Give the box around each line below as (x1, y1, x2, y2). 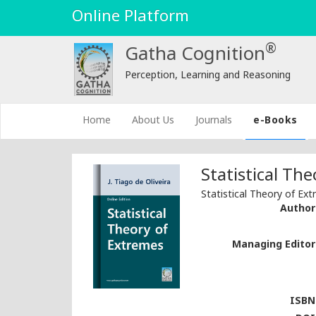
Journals (195, 114, 232, 128)
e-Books (253, 114, 298, 128)
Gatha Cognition (124, 44, 265, 68)
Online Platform (72, 7, 189, 28)
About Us (132, 114, 174, 128)
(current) (110, 114, 150, 127)
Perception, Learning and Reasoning (124, 69, 291, 83)
